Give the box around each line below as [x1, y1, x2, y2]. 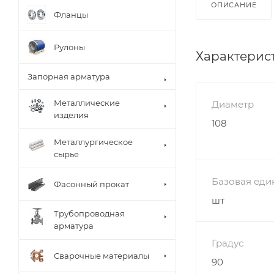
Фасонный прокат [54, 179, 129, 189]
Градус [212, 237, 243, 249]
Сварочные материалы [54, 250, 149, 261]
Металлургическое [54, 137, 133, 147]
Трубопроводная [54, 209, 125, 218]
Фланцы [54, 9, 88, 20]
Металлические [54, 98, 120, 108]
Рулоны [54, 42, 85, 52]
